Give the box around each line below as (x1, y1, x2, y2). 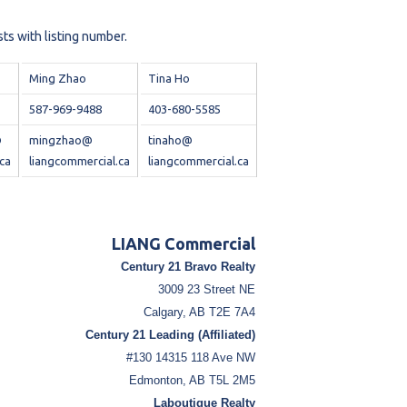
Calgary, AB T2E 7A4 (143, 305, 255, 320)
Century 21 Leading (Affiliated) (84, 328, 255, 342)
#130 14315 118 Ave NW (125, 351, 255, 365)
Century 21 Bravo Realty (120, 260, 255, 274)
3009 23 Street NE (157, 283, 255, 297)
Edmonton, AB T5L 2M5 (128, 373, 255, 388)
